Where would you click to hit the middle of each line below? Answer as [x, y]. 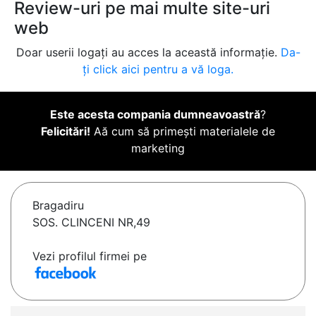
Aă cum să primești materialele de [183, 132]
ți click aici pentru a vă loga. [158, 69]
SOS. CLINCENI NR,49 [91, 223]
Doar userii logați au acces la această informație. [148, 53]
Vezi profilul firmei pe [90, 256]
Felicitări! [66, 132]
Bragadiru [58, 206]
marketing [158, 148]
